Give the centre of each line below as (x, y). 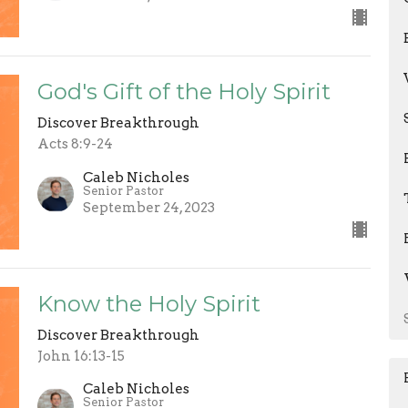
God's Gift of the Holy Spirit (184, 92)
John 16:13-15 (81, 356)
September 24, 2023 (148, 207)
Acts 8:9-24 (75, 144)
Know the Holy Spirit (148, 303)
